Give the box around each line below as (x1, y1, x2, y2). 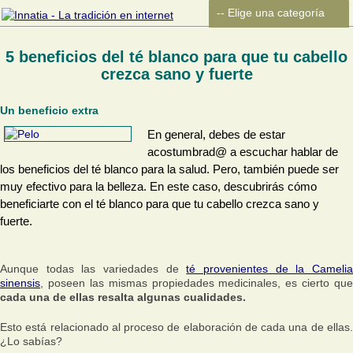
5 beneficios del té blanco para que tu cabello (6, 48, 347, 65)
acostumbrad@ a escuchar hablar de (147, 146, 338, 158)
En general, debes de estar (147, 128, 285, 141)
